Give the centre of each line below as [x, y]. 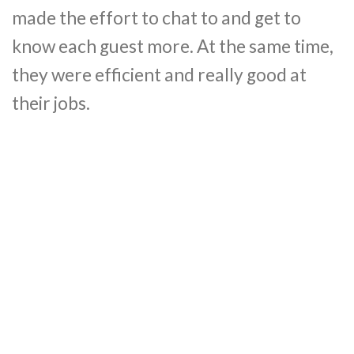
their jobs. [51, 103]
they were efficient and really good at [159, 74]
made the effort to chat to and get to [156, 17]
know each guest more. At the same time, [173, 46]
